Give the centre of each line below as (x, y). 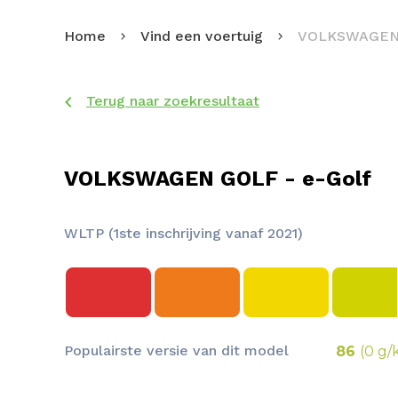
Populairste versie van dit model (176, 350)
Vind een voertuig (202, 36)
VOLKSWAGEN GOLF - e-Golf (218, 178)
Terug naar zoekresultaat (173, 101)
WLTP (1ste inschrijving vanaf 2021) (183, 233)
